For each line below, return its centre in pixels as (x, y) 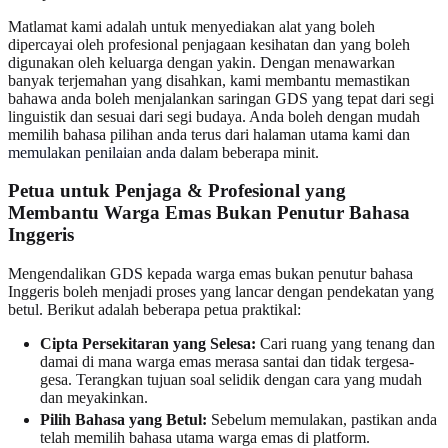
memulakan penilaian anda (92, 152)
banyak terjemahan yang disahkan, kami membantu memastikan (209, 80)
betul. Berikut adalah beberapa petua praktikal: (154, 310)
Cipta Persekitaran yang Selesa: (148, 344)
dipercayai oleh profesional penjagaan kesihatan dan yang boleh (209, 44)
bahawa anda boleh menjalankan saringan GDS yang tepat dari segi (221, 98)
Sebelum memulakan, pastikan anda (322, 420)
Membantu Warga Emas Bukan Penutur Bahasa (209, 213)
